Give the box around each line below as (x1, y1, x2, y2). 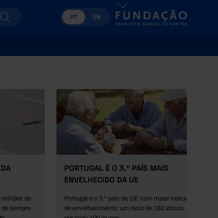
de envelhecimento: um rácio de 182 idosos (64, 205, 184, 212)
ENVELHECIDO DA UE (64, 175, 139, 185)
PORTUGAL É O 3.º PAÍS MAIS (64, 163, 168, 173)
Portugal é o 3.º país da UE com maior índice (64, 195, 187, 202)
